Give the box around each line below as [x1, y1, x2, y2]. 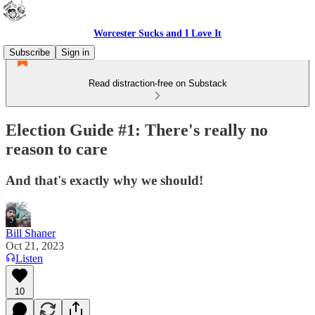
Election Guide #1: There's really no [6, 120, 268, 139]
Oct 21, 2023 [6, 239, 64, 252]
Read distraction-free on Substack [88, 78, 227, 89]
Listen [15, 252, 43, 264]
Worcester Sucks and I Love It [94, 28, 221, 39]
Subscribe [9, 47, 50, 58]
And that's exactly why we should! [6, 172, 203, 188]
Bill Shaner [6, 226, 56, 239]
